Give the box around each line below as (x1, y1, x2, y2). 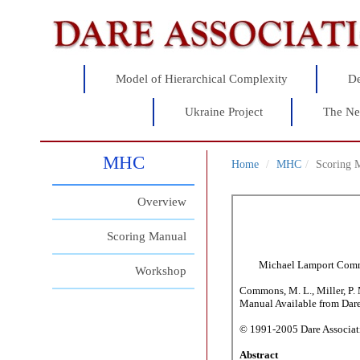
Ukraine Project (184, 105, 263, 118)
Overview (137, 195, 187, 208)
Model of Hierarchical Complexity (115, 72, 288, 85)
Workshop (135, 264, 187, 277)
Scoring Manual (107, 230, 187, 243)
